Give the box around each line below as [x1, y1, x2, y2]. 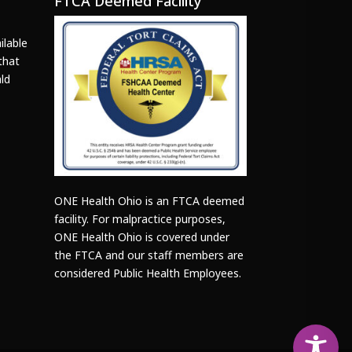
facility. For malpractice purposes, [53, 211, 225, 226]
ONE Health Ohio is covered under [53, 229, 229, 244]
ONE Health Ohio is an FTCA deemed [53, 192, 244, 208]
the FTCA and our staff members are [53, 247, 244, 262]
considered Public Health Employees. [53, 265, 241, 280]
